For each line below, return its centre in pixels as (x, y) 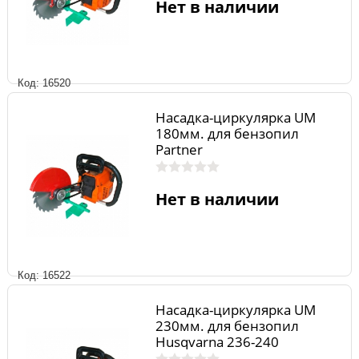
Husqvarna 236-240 (217, 342)
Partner (179, 149)
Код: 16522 (44, 276)
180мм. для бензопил (227, 133)
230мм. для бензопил (227, 326)
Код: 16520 (44, 83)
